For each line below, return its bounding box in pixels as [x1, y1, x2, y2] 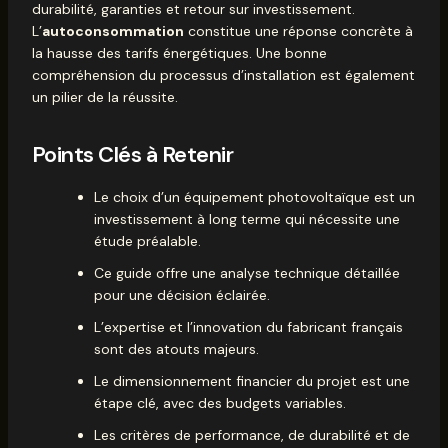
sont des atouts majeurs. [93, 339, 259, 358]
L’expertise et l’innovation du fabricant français [93, 317, 403, 336]
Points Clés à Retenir [31, 140, 234, 170]
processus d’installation [159, 66, 316, 85]
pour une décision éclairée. [93, 285, 270, 304]
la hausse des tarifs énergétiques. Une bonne [31, 44, 327, 63]
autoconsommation [41, 22, 184, 41]
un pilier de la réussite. [31, 88, 178, 107]
